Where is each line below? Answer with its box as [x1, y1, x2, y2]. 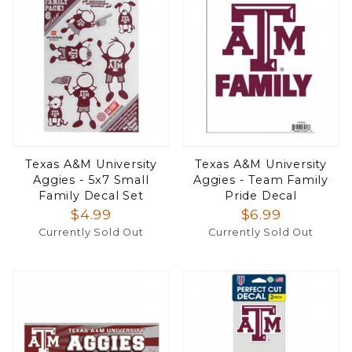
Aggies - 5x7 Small [33, 173, 149, 188]
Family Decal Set [38, 189, 144, 203]
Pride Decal [225, 189, 297, 203]
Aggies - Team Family [192, 173, 328, 188]
